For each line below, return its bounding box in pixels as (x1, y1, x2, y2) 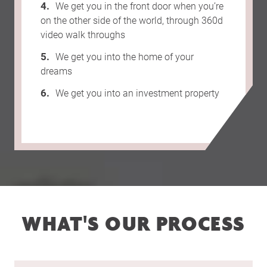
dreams (41, 64, 72, 77)
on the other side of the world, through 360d (41, 14, 223, 26)
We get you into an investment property (55, 86, 219, 99)
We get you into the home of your (55, 50, 194, 63)
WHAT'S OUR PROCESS (22, 211, 245, 237)
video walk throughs (41, 28, 125, 41)
